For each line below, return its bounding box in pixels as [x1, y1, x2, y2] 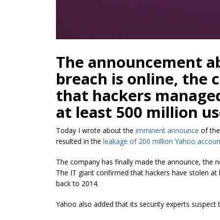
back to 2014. [56, 179, 99, 189]
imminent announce [136, 126, 199, 136]
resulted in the [56, 137, 103, 146]
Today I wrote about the [56, 126, 136, 136]
